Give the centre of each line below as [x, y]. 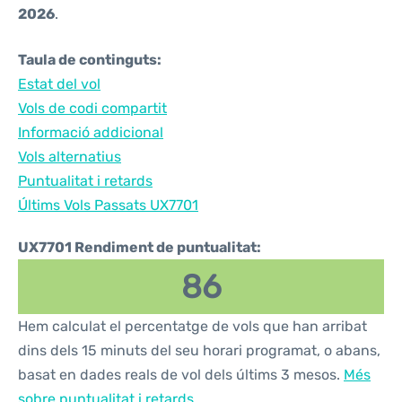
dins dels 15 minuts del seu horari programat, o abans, [199, 350]
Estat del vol [59, 84]
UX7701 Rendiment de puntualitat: [140, 247]
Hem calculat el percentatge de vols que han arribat [192, 326]
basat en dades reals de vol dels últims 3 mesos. [181, 375]
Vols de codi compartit [92, 108]
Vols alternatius [70, 157]
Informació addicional [91, 132]
